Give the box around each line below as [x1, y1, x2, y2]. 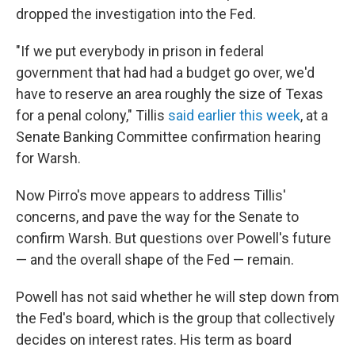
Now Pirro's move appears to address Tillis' [16, 187, 286, 204]
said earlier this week [168, 107, 300, 124]
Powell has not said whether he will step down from [16, 288, 339, 305]
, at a [300, 107, 328, 124]
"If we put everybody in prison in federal [16, 43, 264, 59]
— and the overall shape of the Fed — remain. [16, 251, 294, 268]
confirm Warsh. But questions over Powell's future [16, 230, 331, 246]
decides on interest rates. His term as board [16, 331, 292, 348]
